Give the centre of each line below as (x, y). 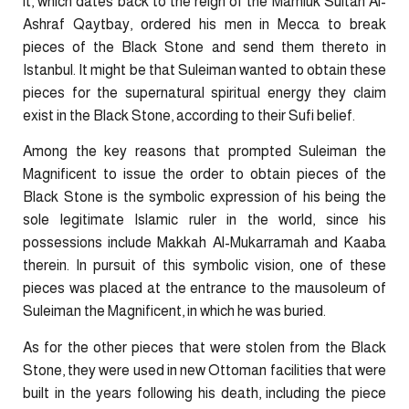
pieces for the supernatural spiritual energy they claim (204, 92)
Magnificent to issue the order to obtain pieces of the (204, 174)
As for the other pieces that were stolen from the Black (204, 347)
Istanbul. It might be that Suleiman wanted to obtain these (204, 69)
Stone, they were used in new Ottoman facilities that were (204, 370)
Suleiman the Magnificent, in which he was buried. (174, 311)
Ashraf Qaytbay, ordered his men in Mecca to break (204, 24)
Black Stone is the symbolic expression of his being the (204, 197)
